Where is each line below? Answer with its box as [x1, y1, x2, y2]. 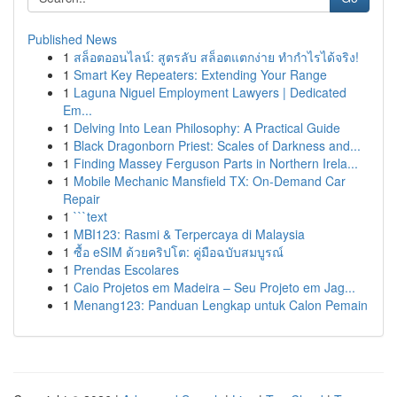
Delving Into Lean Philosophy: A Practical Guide [74, 119, 340, 136]
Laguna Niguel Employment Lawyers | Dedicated [74, 83, 346, 101]
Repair [63, 190, 100, 207]
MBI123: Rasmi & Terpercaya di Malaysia [74, 225, 305, 243]
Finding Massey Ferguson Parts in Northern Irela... [74, 154, 358, 172]
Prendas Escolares [74, 261, 179, 278]
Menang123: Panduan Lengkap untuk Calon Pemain [74, 296, 368, 314]
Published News [27, 30, 117, 48]
